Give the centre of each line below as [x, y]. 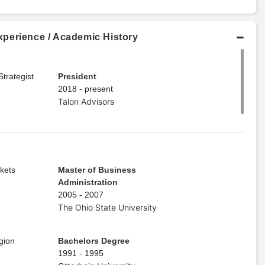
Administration [88, 182]
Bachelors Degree [93, 240]
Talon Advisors [86, 101]
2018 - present [85, 88]
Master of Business [97, 169]
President [77, 76]
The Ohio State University [107, 207]
